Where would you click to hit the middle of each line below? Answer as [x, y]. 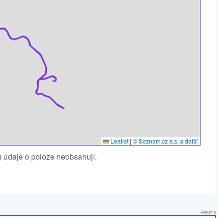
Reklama [208, 212]
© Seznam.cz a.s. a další [165, 141]
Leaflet [119, 141]
